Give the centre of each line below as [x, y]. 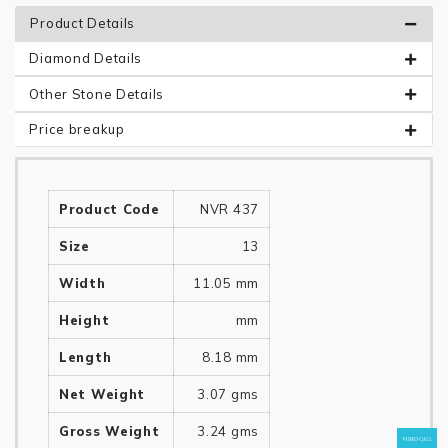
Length [85, 357]
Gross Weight [109, 431]
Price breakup [77, 129]
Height [84, 320]
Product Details [83, 22]
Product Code [109, 209]
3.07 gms [228, 394]
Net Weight [102, 394]
